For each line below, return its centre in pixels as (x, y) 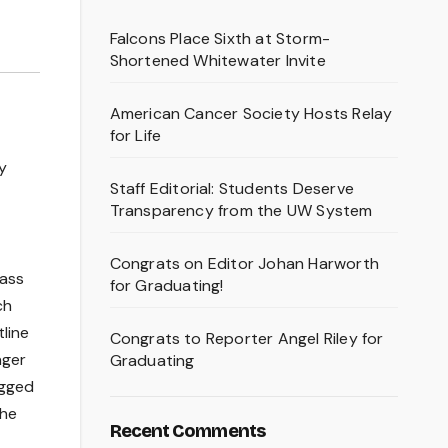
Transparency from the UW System (241, 211)
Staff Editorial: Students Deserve (232, 189)
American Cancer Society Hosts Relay (251, 114)
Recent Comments (187, 431)
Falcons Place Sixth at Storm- (220, 39)
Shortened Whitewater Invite (217, 61)
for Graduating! (166, 286)
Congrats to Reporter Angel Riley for (246, 339)
